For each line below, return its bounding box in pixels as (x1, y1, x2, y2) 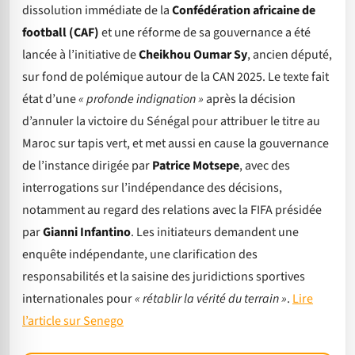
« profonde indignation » (78, 90, 204, 109)
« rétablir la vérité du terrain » (135, 290, 287, 308)
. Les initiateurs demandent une (131, 223, 299, 242)
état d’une (22, 90, 78, 109)
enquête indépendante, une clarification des (22, 246, 258, 264)
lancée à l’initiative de (22, 46, 139, 64)
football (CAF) (22, 24, 99, 42)
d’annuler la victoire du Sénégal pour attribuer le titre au (22, 113, 320, 131)
